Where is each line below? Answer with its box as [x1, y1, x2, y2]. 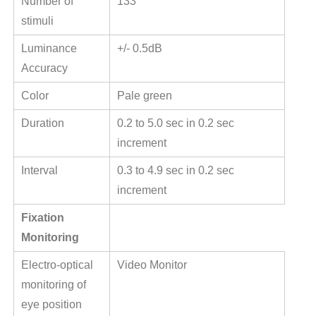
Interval [20, 164, 58, 177]
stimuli [20, 15, 54, 28]
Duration [20, 117, 64, 130]
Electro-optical [20, 259, 93, 272]
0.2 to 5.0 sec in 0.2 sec [116, 117, 234, 130]
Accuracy [20, 62, 68, 75]
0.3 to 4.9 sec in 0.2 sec [116, 164, 234, 177]
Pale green [116, 90, 175, 102]
